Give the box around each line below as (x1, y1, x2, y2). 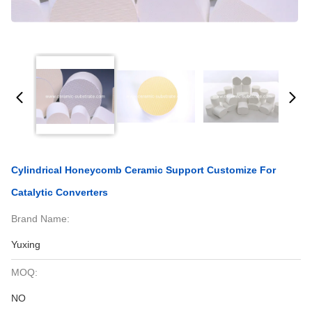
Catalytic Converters (11, 187, 108, 198)
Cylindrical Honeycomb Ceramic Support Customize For (11, 164, 276, 175)
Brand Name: (11, 213, 70, 224)
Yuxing (11, 239, 40, 250)
